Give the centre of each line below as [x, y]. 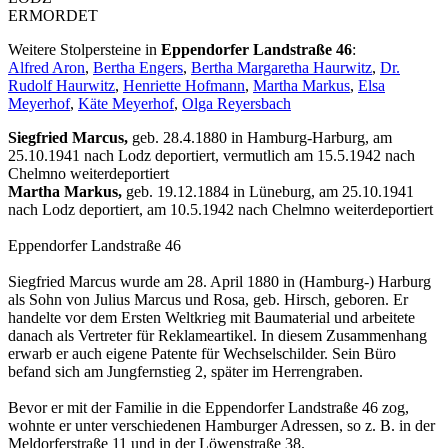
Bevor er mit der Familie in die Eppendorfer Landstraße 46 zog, [208, 408]
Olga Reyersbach [236, 104]
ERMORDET [53, 16]
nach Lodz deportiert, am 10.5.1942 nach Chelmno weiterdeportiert [220, 210]
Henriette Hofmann [184, 86]
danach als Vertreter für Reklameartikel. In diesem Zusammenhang [217, 336]
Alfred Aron [46, 68]
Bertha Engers [138, 68]
